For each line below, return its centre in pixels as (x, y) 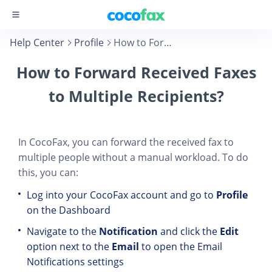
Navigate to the (63, 231)
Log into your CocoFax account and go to (121, 195)
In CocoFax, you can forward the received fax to (126, 142)
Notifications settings (75, 262)
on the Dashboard (69, 210)
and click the (189, 231)
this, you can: (48, 172)
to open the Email (182, 246)
